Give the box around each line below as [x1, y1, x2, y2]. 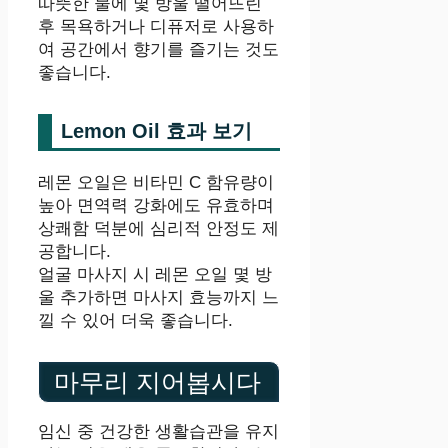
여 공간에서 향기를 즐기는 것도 [38, 40, 279, 60]
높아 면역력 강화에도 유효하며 [38, 196, 274, 216]
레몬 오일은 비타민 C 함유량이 [38, 173, 274, 193]
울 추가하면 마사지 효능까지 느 [38, 288, 279, 308]
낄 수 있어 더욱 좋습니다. [38, 311, 233, 331]
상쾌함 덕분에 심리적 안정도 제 [38, 219, 279, 239]
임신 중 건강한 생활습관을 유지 [38, 421, 279, 441]
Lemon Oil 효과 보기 [61, 120, 252, 143]
